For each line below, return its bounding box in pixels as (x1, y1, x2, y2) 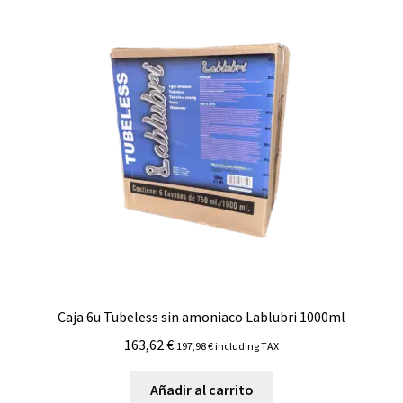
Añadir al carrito (149, 381, 254, 399)
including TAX (213, 338, 279, 353)
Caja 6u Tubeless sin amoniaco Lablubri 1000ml (58, 307, 345, 326)
